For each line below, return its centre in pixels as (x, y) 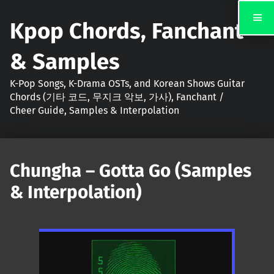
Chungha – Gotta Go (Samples (131, 171)
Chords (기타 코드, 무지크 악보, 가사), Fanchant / (117, 97)
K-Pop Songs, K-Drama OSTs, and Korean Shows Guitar (127, 83)
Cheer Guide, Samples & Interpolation (94, 110)
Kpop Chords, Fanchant (127, 31)
